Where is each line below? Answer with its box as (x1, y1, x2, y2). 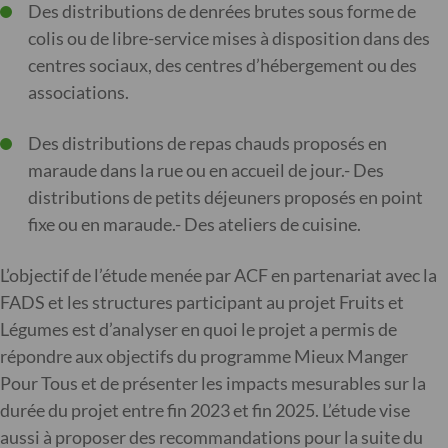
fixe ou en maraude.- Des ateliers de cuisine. (28, 213, 364, 235)
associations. (28, 81, 132, 103)
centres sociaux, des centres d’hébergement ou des (28, 54, 417, 76)
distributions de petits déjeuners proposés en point (28, 186, 423, 208)
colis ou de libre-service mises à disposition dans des (28, 27, 430, 49)
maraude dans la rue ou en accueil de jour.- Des (28, 159, 384, 181)
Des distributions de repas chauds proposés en (28, 132, 387, 154)
